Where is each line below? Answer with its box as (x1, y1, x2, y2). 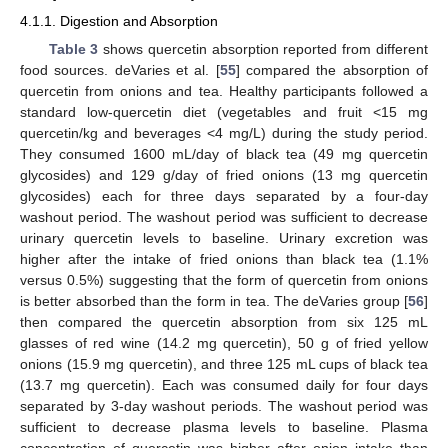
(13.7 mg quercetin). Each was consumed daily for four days (20, 376, 428, 393)
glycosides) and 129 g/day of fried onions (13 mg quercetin (20, 166, 428, 183)
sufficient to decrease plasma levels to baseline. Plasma (20, 418, 428, 435)
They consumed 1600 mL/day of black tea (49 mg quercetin (20, 145, 428, 162)
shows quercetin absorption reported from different (98, 40, 429, 57)
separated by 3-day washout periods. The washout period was (20, 397, 428, 414)
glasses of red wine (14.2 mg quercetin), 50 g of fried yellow (20, 334, 428, 351)
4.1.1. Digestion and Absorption (20, 13, 218, 30)
